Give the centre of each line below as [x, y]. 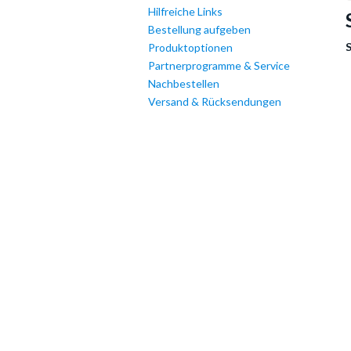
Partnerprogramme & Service [219, 65]
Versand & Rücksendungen [214, 101]
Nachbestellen [183, 83]
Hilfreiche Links [185, 11]
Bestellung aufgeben [199, 29]
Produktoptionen [190, 47]
